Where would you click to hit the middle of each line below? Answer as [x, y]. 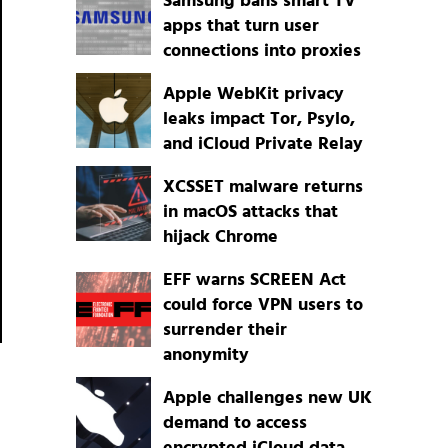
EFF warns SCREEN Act [254, 281]
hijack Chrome [220, 238]
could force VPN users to [262, 306]
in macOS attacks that [250, 213]
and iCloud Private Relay [262, 145]
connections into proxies [261, 52]
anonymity [205, 356]
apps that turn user [240, 27]
